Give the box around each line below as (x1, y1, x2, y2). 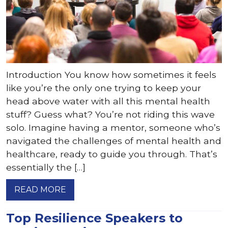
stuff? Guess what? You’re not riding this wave (6, 109, 215, 120)
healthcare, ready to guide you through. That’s (6, 149, 217, 159)
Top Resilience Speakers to (6, 211, 183, 225)
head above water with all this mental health (6, 96, 210, 106)
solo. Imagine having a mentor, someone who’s (6, 122, 220, 133)
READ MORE (14, 185, 66, 194)
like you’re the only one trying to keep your (6, 82, 201, 93)
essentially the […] (6, 162, 85, 173)
